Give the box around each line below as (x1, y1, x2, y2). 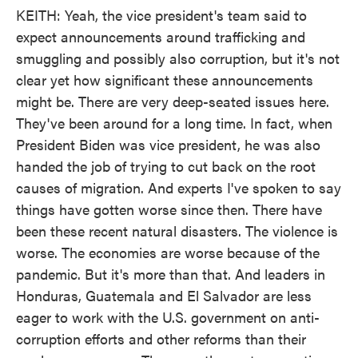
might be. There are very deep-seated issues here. (16, 91, 329, 111)
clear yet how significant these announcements (16, 70, 313, 89)
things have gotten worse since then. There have (16, 199, 322, 219)
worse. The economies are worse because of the (16, 242, 320, 262)
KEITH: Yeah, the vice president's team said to (16, 5, 307, 25)
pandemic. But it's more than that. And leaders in (16, 264, 325, 284)
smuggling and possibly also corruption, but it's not (16, 48, 340, 68)
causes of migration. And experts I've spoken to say (16, 177, 341, 197)
